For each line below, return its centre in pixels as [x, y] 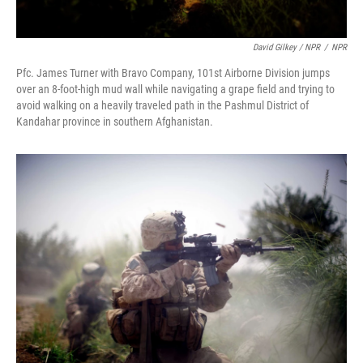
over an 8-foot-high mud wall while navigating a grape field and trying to [175, 90]
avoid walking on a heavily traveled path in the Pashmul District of [162, 106]
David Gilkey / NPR [286, 48]
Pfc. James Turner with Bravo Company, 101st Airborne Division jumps [173, 73]
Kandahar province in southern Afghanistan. [115, 122]
